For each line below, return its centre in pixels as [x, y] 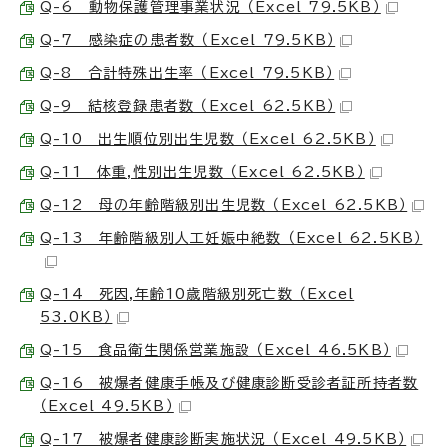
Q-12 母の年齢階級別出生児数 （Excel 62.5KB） [224, 204]
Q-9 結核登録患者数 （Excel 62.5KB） [188, 105]
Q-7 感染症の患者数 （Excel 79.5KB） [188, 39]
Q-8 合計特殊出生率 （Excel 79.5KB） [187, 72]
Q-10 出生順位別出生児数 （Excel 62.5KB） [208, 138]
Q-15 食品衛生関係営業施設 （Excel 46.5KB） [215, 349]
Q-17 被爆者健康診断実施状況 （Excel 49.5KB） [223, 438]
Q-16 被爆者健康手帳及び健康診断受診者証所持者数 [229, 382]
